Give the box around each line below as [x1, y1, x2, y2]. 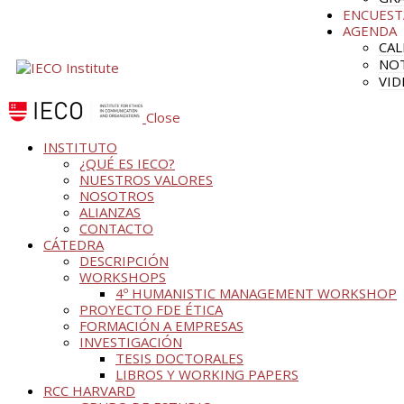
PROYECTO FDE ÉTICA [79, 299, 223, 318]
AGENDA [343, 22, 397, 40]
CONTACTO [79, 218, 153, 237]
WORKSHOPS [79, 267, 166, 286]
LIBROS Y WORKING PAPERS [115, 364, 298, 383]
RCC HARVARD [43, 381, 135, 399]
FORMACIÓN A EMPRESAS [79, 316, 243, 335]
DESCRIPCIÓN [79, 251, 169, 270]
